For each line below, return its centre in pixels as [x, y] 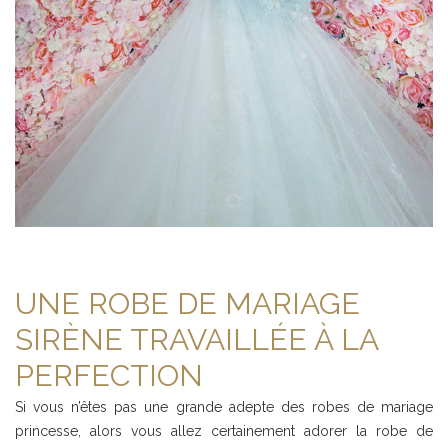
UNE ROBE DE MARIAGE [187, 304]
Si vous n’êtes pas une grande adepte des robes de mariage [224, 407]
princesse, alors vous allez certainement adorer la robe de [224, 431]
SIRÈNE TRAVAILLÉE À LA [196, 340]
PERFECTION [109, 376]
